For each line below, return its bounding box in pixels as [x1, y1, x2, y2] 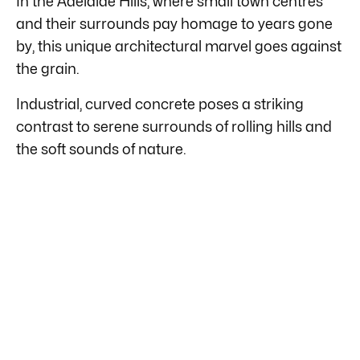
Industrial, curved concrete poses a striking [16, 95, 304, 112]
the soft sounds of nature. [16, 140, 186, 157]
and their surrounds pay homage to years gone [16, 14, 333, 32]
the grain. [16, 59, 80, 77]
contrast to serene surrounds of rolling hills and [16, 117, 332, 135]
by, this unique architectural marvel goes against [16, 37, 342, 55]
